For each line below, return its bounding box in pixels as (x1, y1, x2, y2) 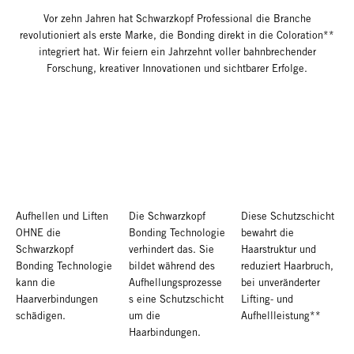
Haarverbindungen (16, 293, 98, 306)
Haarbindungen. (128, 326, 201, 339)
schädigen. (16, 310, 66, 322)
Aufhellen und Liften (16, 210, 108, 223)
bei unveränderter (241, 277, 321, 289)
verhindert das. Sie (128, 243, 214, 256)
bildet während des (128, 260, 215, 273)
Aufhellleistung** (241, 310, 322, 322)
